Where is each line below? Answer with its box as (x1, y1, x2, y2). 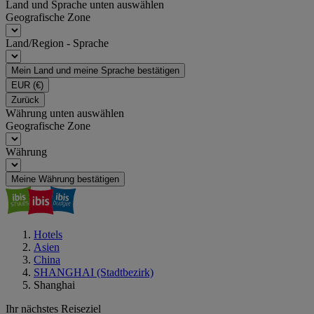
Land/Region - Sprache (6, 37, 109, 49)
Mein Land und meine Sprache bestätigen (11, 65, 179, 76)
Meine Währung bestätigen (11, 174, 119, 184)
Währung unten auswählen (6, 107, 124, 119)
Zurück (11, 95, 39, 105)
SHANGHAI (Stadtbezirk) (34, 266, 153, 278)
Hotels (34, 228, 62, 240)
